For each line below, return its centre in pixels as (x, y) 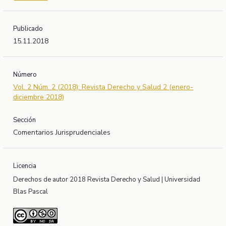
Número (25, 75)
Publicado (28, 29)
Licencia (24, 166)
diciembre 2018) (38, 97)
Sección (24, 120)
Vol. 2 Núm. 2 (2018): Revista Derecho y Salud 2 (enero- (103, 87)
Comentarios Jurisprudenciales (62, 133)
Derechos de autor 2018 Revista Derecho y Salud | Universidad (106, 180)
